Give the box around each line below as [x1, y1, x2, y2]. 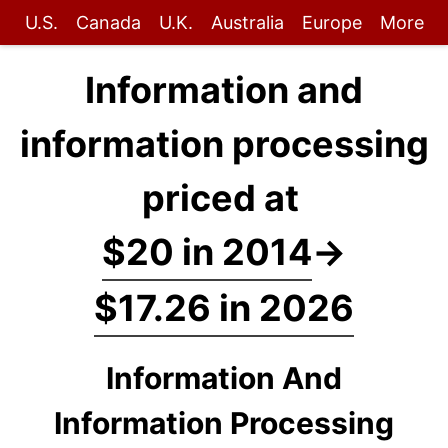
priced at [141, 176, 307, 220]
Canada [75, 12, 141, 33]
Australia [210, 12, 284, 33]
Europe [301, 12, 362, 33]
